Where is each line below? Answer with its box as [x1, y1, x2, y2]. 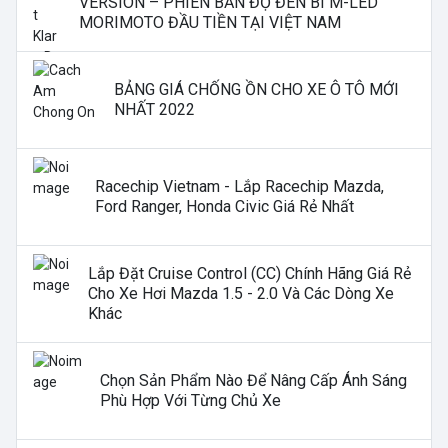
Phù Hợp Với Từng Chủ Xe [100, 391, 282, 411]
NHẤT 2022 [114, 100, 196, 120]
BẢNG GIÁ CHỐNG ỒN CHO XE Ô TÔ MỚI [114, 80, 400, 100]
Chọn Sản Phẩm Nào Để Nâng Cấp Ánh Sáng [100, 371, 408, 391]
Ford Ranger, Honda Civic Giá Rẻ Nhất [95, 197, 355, 217]
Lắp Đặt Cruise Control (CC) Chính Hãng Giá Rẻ [87, 264, 411, 284]
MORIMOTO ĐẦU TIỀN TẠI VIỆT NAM [79, 13, 342, 33]
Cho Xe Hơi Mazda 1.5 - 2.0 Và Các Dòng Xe [87, 284, 394, 304]
